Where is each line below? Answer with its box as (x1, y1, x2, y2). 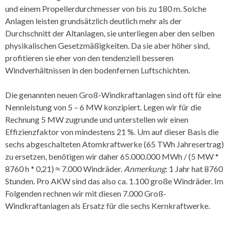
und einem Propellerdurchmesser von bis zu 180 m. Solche (5, 3, 206, 13)
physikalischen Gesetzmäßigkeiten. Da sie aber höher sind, (5, 40, 209, 50)
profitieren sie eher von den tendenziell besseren (5, 52, 174, 63)
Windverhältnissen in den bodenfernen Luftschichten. (5, 65, 190, 75)
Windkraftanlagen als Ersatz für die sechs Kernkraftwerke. (5, 200, 210, 210)
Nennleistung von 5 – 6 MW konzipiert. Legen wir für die (5, 102, 201, 112)
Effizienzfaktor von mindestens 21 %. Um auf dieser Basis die (5, 126, 219, 137)
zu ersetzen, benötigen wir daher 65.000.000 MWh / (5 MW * (5, 151, 219, 161)
